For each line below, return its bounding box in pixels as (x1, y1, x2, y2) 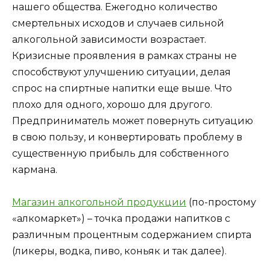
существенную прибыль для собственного (12, 147, 229, 159)
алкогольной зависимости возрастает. (12, 33, 206, 45)
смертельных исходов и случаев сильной (12, 17, 224, 29)
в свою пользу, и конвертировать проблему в (12, 131, 242, 143)
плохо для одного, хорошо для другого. (12, 98, 212, 110)
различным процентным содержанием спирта (12, 228, 251, 240)
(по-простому (186, 196, 256, 208)
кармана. (12, 163, 57, 175)
